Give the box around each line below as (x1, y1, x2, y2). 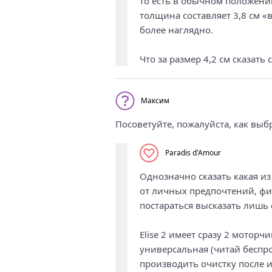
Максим (140, 95, 169, 106)
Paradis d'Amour (165, 148, 221, 158)
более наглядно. (139, 23, 213, 36)
